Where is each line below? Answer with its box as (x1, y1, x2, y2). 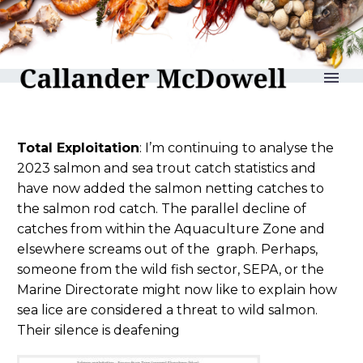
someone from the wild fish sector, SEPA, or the (17, 262, 324, 277)
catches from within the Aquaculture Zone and (17, 221, 325, 237)
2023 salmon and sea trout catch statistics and (17, 160, 316, 176)
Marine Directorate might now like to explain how (17, 282, 337, 297)
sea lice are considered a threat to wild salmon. (17, 302, 318, 318)
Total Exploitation (17, 140, 139, 156)
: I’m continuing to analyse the (139, 140, 334, 156)
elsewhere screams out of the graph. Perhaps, (17, 241, 318, 257)
